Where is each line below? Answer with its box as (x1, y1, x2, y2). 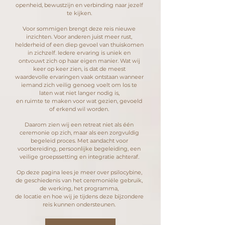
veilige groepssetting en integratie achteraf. (19, 153, 139, 160)
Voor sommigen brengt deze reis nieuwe (23, 25, 136, 32)
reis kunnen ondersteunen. (43, 200, 116, 208)
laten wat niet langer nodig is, (39, 89, 120, 96)
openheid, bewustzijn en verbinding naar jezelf (15, 1, 143, 9)
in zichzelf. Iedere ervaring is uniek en (28, 49, 131, 56)
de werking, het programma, (40, 184, 119, 192)
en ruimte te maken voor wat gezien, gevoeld (16, 97, 142, 104)
